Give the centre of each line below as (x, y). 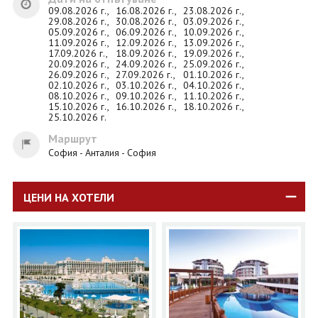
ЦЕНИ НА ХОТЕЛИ (68, 198)
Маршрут (72, 139)
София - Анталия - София (102, 153)
